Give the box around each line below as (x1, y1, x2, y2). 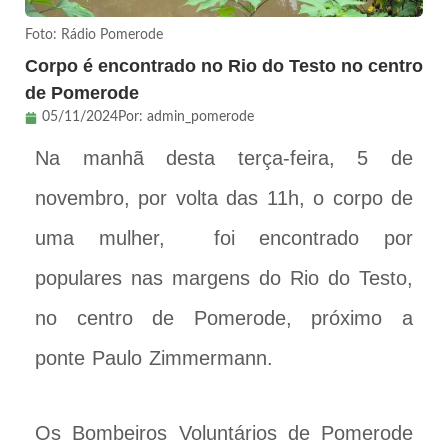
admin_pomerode (147, 110, 254, 125)
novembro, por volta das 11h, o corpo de (35, 187, 413, 210)
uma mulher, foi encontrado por (35, 227, 413, 250)
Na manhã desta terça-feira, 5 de (35, 147, 413, 170)
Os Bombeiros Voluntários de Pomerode (35, 422, 413, 445)
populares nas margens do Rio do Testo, (35, 267, 413, 290)
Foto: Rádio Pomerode (25, 27, 163, 42)
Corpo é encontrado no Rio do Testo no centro (25, 56, 423, 77)
